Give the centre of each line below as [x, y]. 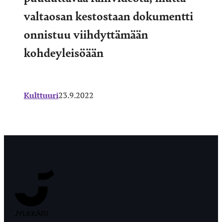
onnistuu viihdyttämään [86, 33]
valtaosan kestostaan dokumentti [109, 15]
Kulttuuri [41, 95]
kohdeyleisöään [64, 52]
